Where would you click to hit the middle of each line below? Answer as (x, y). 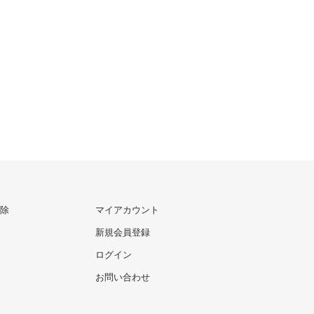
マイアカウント (127, 210)
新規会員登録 (122, 233)
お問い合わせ (122, 278)
